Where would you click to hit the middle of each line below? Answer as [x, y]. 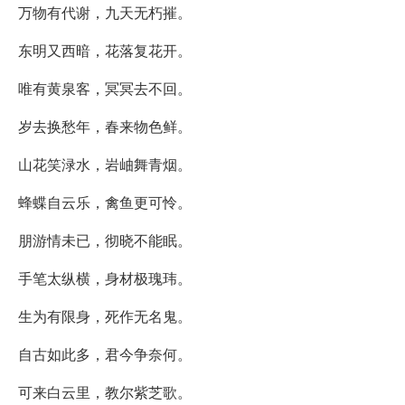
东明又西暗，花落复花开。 [105, 50]
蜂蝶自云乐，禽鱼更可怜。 [105, 202]
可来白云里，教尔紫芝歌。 [105, 391]
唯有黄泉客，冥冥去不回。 [105, 88]
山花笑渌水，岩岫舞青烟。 [105, 164]
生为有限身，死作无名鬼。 [105, 316]
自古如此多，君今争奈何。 [105, 353]
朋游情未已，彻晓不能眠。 [105, 240]
